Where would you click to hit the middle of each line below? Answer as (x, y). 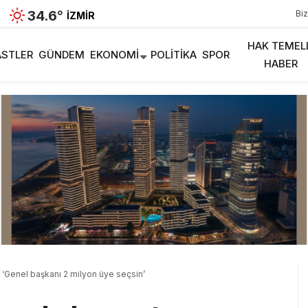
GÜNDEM (62, 54)
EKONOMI (114, 54)
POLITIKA (174, 54)
